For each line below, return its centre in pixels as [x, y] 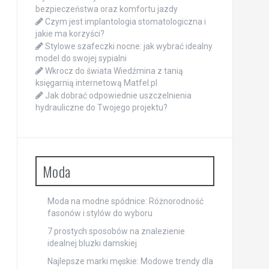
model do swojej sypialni [81, 58]
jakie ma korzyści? [70, 33]
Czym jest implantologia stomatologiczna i [125, 21]
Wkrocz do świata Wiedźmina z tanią [114, 71]
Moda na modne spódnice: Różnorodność [125, 201]
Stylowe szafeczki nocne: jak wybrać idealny [128, 46]
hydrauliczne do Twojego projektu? [101, 107]
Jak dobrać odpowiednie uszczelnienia [118, 95]
